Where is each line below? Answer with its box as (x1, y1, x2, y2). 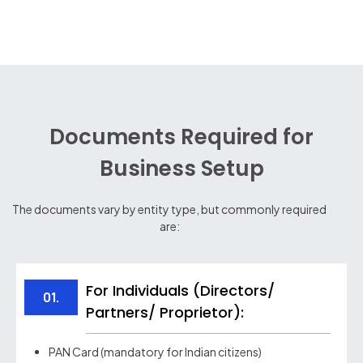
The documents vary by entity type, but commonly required (12, 202, 327, 217)
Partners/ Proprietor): (85, 301, 244, 322)
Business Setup (99, 154, 264, 184)
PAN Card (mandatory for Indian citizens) (49, 344, 262, 359)
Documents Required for (49, 122, 314, 152)
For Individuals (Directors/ (85, 280, 275, 301)
